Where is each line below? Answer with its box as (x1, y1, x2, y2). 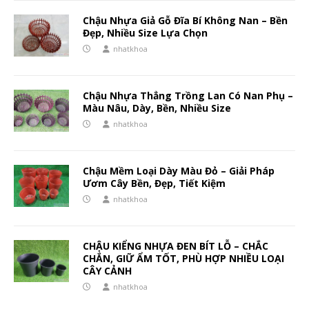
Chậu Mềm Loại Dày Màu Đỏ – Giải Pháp (83, 164, 275, 178)
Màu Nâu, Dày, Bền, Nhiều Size (83, 101, 231, 115)
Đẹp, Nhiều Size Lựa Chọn (83, 26, 208, 40)
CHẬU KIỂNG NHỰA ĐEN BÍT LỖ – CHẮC (83, 239, 268, 253)
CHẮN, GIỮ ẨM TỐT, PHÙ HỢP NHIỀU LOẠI (83, 252, 284, 266)
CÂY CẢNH (83, 264, 132, 278)
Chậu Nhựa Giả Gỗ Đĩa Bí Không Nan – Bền (83, 14, 288, 28)
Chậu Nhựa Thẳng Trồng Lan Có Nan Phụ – (83, 89, 293, 103)
